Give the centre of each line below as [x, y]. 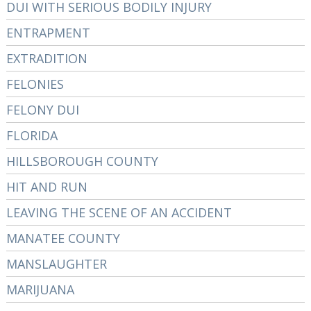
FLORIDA [32, 135]
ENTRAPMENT [48, 33]
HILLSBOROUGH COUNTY [82, 161]
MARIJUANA [40, 289]
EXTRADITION [47, 58]
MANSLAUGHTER [56, 264]
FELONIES [35, 84]
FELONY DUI [42, 110]
